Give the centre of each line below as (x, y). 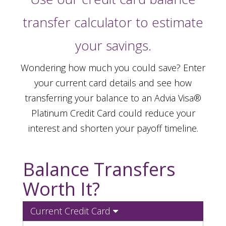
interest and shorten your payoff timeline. (113, 128)
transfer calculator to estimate (113, 22)
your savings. (113, 45)
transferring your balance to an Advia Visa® (113, 98)
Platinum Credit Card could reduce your (113, 113)
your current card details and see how (113, 82)
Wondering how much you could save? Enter (113, 67)
